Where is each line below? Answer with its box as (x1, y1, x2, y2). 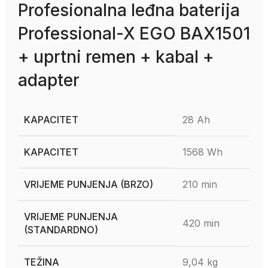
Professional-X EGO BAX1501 (18, 23, 250, 44)
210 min (182, 178, 217, 190)
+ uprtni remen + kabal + (18, 47, 214, 67)
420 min (182, 217, 220, 229)
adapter (18, 70, 80, 90)
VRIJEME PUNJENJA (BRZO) (24, 178, 153, 190)
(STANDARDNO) (24, 224, 98, 236)
